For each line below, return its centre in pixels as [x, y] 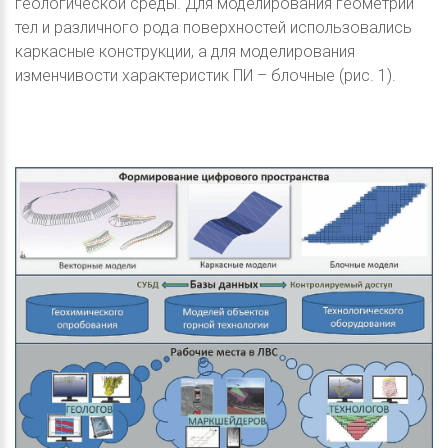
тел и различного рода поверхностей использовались [213, 28]
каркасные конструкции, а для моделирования [185, 52]
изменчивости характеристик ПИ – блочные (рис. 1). [205, 76]
